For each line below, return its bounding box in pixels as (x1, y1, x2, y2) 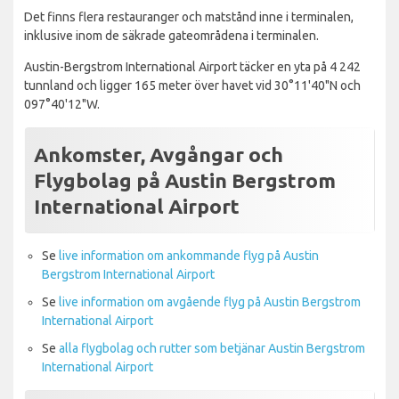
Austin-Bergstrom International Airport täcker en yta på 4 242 (24, 59, 361, 74)
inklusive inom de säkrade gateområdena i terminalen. (24, 28, 319, 43)
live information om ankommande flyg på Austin (59, 248, 319, 263)
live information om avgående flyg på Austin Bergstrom (59, 294, 361, 309)
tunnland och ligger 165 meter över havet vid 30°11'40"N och (24, 77, 361, 93)
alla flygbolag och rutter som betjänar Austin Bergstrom (59, 340, 365, 355)
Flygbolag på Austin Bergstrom (34, 168, 336, 191)
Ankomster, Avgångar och (34, 142, 283, 166)
